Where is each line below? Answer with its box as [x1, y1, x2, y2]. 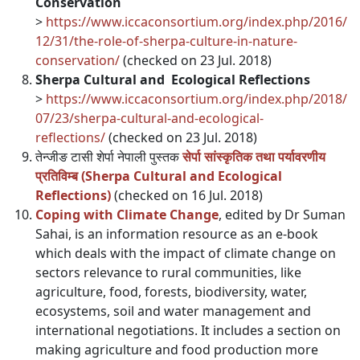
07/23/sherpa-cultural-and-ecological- [35, 109, 264, 127]
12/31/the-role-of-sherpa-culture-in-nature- [35, 32, 297, 50]
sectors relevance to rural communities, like [35, 264, 301, 281]
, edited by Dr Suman [219, 206, 346, 223]
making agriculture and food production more [35, 341, 318, 358]
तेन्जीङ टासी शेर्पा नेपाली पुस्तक [35, 148, 182, 166]
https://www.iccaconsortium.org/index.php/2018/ [46, 90, 347, 108]
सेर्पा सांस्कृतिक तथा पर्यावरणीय [182, 148, 325, 166]
